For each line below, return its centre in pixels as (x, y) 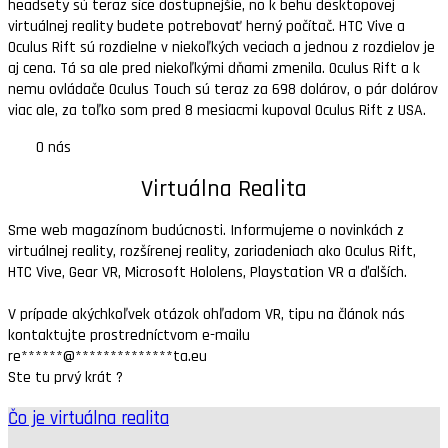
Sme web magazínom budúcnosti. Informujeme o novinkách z (206, 230)
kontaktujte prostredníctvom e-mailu (129, 335)
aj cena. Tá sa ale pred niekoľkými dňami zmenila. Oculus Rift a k (214, 68)
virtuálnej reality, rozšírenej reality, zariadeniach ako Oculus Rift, (212, 251)
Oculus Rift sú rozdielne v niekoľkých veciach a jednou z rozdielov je (221, 47)
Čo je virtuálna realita (88, 418)
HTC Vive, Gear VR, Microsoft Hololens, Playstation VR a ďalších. (207, 272)
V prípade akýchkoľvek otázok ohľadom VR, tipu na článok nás (206, 314)
